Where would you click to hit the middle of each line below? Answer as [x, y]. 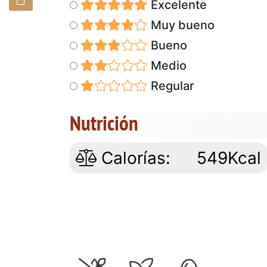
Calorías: [133, 158]
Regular [171, 86]
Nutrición [104, 122]
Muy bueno [181, 25]
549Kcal [229, 158]
